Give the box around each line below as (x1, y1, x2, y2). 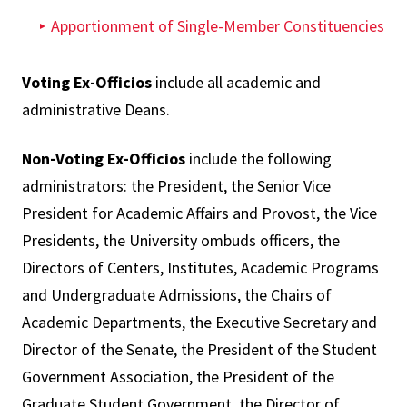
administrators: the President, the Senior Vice (22, 175, 331, 196)
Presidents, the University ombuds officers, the (22, 230, 340, 251)
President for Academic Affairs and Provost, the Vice (22, 203, 377, 223)
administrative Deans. (22, 99, 170, 120)
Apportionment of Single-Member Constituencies (51, 15, 384, 36)
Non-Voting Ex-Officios (22, 148, 185, 169)
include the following (185, 148, 332, 169)
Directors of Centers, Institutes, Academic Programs (22, 257, 379, 278)
